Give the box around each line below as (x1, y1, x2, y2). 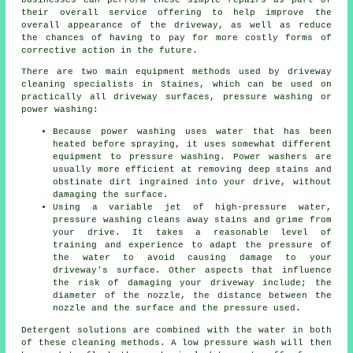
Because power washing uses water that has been (53, 127, 332, 137)
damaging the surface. (53, 190, 169, 200)
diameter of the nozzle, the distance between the (53, 291, 332, 301)
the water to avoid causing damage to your (53, 253, 332, 263)
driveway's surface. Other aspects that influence (53, 266, 332, 276)
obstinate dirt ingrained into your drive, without (53, 177, 332, 188)
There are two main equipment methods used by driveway (21, 67, 332, 77)
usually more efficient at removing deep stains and (53, 165, 332, 175)
